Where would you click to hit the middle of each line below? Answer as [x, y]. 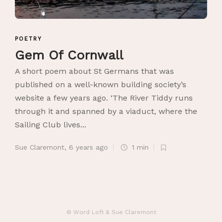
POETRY [28, 39]
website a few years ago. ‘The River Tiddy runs [104, 98]
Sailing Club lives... [51, 125]
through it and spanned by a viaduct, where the [106, 111]
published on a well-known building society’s [101, 85]
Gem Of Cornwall [71, 55]
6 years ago [88, 147]
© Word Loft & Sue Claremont [111, 212]
